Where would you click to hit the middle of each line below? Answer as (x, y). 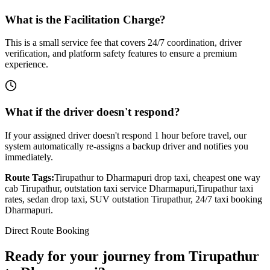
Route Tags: (30, 177)
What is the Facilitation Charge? (85, 19)
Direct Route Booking (47, 230)
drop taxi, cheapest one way (206, 177)
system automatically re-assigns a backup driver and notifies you (127, 146)
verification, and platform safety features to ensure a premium (121, 54)
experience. (27, 64)
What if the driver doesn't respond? (93, 112)
